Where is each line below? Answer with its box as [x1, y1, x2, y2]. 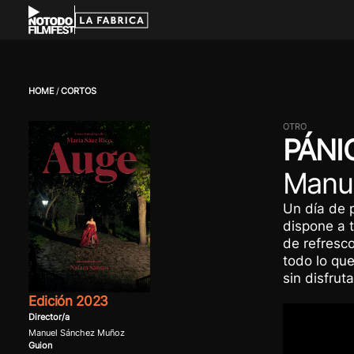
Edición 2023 [28, 292, 108, 309]
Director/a [28, 312, 70, 323]
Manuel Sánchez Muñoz [28, 328, 125, 339]
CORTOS [61, 86, 97, 96]
